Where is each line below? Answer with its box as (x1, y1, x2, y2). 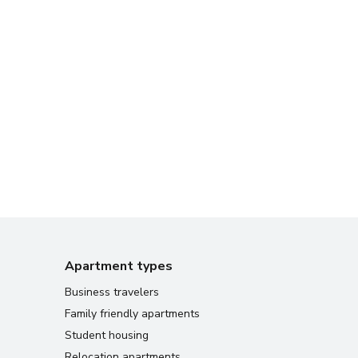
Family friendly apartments (65, 306, 200, 321)
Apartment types (65, 257, 173, 275)
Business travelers (65, 284, 159, 300)
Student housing (65, 328, 149, 343)
